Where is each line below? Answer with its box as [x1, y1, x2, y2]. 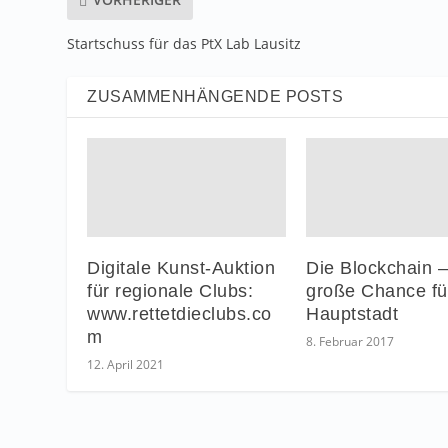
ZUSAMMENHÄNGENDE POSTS [87, 87, 344, 105]
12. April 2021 [87, 355, 165, 373]
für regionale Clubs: [87, 280, 254, 301]
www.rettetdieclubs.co [87, 303, 272, 324]
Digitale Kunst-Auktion [87, 257, 276, 278]
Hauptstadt [306, 303, 398, 324]
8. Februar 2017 [306, 332, 394, 350]
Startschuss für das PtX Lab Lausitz [67, 33, 302, 53]
